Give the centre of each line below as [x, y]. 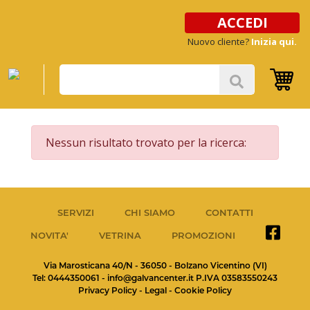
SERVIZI [75, 212]
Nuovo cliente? [219, 42]
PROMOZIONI [203, 235]
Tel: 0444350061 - [70, 278]
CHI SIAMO [149, 212]
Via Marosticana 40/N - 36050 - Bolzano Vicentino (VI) [155, 265]
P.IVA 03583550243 [237, 278]
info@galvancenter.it [151, 278]
